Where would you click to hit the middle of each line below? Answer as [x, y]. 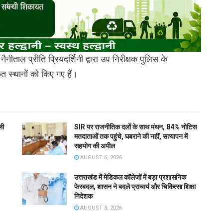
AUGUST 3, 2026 [100, 208]
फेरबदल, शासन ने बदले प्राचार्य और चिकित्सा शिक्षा [135, 187]
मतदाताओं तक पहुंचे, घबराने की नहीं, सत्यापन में [131, 137]
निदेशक [83, 196]
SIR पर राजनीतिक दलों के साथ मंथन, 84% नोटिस [135, 127]
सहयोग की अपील [95, 146]
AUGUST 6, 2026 [100, 158]
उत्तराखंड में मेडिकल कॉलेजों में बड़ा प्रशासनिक [130, 177]
